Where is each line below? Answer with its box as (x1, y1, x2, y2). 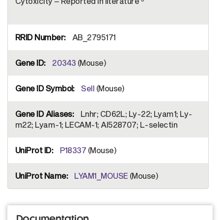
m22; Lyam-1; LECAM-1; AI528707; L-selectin (15, 119, 178, 129)
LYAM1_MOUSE (74, 170, 128, 180)
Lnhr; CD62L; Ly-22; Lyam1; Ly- (79, 109, 192, 118)
